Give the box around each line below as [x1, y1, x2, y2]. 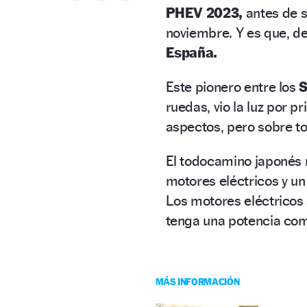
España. [165, 43, 218, 61]
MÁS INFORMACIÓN [155, 275, 240, 287]
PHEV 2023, [165, 3, 243, 21]
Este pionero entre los [165, 77, 299, 95]
